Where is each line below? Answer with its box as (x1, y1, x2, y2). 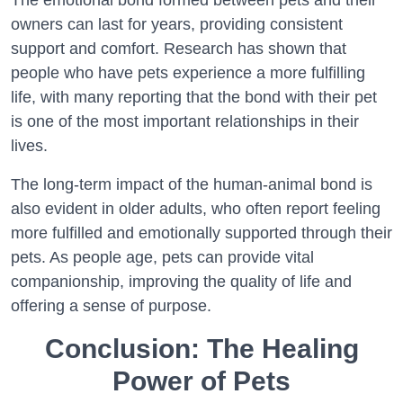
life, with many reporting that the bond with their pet (11, 88, 377, 106)
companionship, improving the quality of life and (11, 273, 352, 291)
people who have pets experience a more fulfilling (11, 64, 365, 82)
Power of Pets (112, 366, 291, 396)
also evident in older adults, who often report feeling (11, 200, 381, 218)
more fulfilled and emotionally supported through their (11, 224, 392, 242)
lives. (11, 137, 48, 155)
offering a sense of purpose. (11, 297, 211, 315)
